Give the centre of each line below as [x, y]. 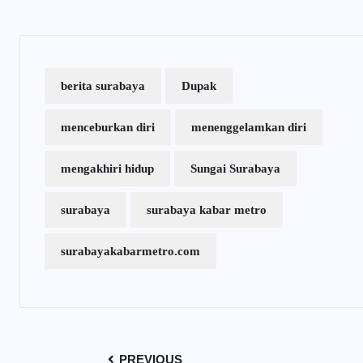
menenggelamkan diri [249, 128]
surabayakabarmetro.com [130, 252]
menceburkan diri [108, 128]
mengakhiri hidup [107, 169]
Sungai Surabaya [235, 169]
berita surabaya [103, 86]
